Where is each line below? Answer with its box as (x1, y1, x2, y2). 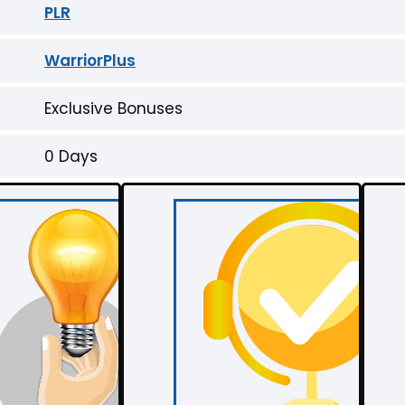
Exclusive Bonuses (44, 97, 184, 119)
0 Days (44, 145, 99, 167)
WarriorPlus (44, 49, 137, 71)
